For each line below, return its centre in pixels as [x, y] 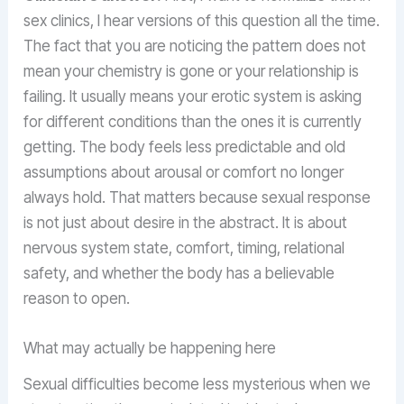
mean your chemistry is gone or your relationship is [192, 71]
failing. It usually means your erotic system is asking [193, 96]
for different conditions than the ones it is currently [193, 121]
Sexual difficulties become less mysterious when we [197, 384]
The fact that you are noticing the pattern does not [195, 46]
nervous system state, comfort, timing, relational [184, 248]
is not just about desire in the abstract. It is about [186, 222]
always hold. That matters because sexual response [197, 197]
